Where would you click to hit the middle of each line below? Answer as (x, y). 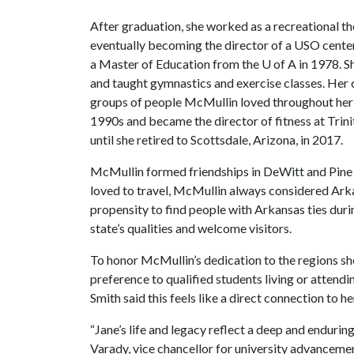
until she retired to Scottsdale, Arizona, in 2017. (217, 139)
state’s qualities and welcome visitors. (191, 228)
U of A (279, 64)
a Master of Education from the (176, 64)
